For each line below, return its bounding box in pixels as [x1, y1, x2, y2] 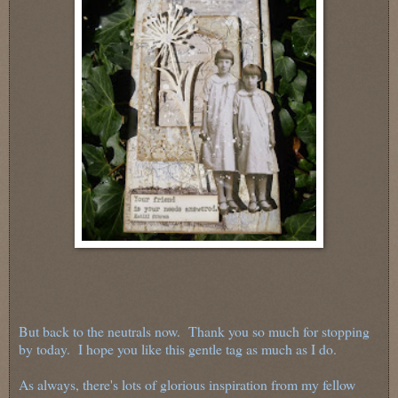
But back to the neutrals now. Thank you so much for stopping [19, 322, 370, 341]
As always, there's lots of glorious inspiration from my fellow [19, 375, 355, 394]
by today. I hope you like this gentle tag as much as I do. [19, 339, 337, 359]
